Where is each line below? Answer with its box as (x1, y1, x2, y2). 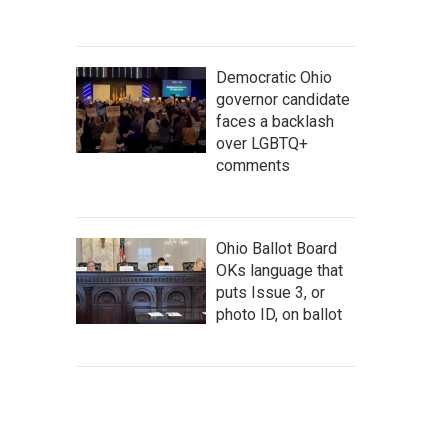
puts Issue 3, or (216, 282, 325, 302)
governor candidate (216, 89, 350, 109)
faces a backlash (216, 111, 334, 131)
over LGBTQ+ (216, 133, 308, 153)
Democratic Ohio (216, 67, 332, 87)
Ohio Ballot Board (216, 238, 337, 258)
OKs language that (216, 260, 343, 280)
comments (216, 155, 290, 175)
